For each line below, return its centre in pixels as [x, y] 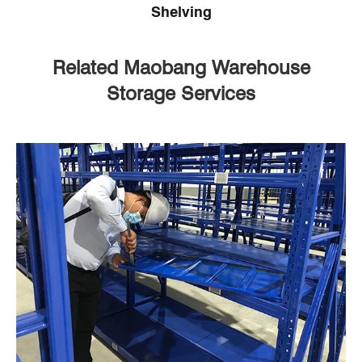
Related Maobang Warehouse [181, 68]
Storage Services [181, 94]
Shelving [181, 11]
